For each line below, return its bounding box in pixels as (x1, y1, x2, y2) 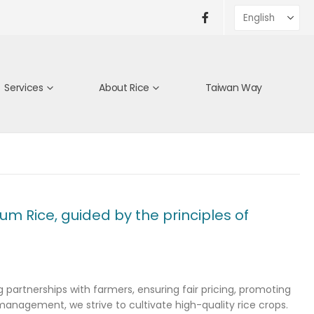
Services (4, 81, 43, 95)
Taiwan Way (205, 81, 262, 95)
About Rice (99, 81, 149, 95)
